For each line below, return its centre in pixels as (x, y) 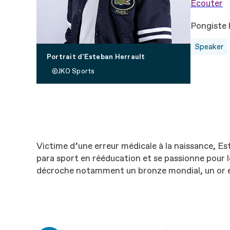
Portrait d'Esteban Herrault (96, 57)
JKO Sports (76, 71)
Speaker (209, 47)
